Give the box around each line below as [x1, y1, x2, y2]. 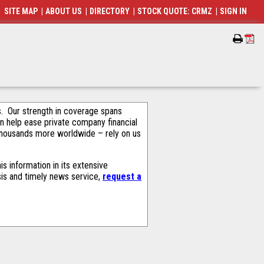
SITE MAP [4, 6, 38, 16]
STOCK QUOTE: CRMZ [137, 6, 213, 16]
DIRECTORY [90, 6, 130, 16]
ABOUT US [45, 6, 82, 16]
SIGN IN [220, 6, 247, 16]
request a [103, 171, 141, 182]
